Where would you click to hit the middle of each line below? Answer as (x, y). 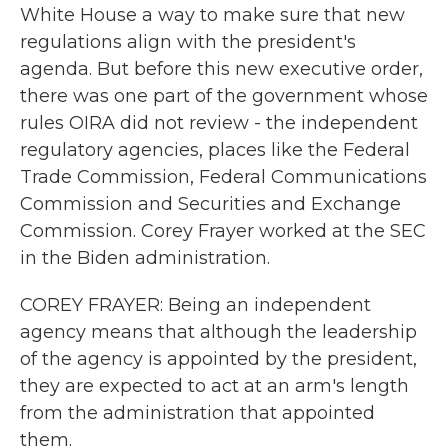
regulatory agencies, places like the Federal (215, 150)
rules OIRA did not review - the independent (219, 123)
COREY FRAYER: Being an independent (195, 305)
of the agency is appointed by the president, (218, 359)
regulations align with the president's (188, 42)
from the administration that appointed (197, 413)
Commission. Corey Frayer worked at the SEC (223, 231)
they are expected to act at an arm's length (214, 386)
